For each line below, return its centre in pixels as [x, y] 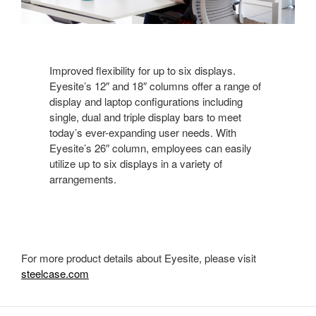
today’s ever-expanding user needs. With [143, 133]
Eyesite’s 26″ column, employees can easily [151, 148]
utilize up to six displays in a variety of [136, 164]
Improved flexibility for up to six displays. [142, 71]
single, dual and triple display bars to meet [145, 117]
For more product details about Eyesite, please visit [139, 258]
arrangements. [83, 179]
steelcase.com [55, 274]
